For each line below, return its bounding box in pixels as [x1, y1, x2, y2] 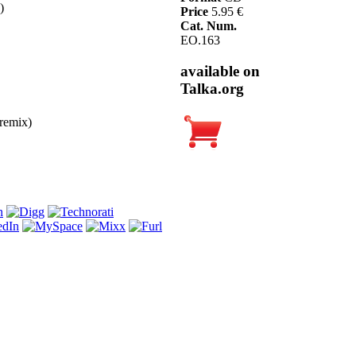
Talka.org [180, 79, 244, 97]
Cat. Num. [180, 19, 237, 33]
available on [180, 62, 260, 79]
